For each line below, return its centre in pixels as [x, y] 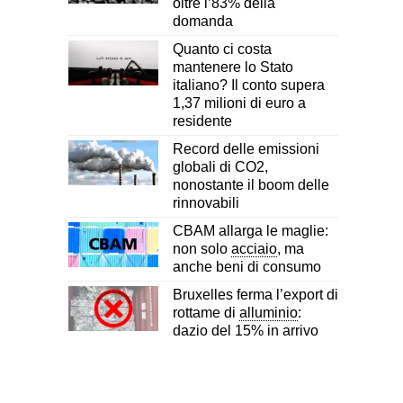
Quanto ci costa [222, 49]
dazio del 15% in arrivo [246, 330]
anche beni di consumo [247, 266]
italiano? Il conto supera [249, 85]
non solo [202, 248]
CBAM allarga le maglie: [251, 230]
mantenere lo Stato [233, 67]
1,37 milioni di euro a [239, 103]
